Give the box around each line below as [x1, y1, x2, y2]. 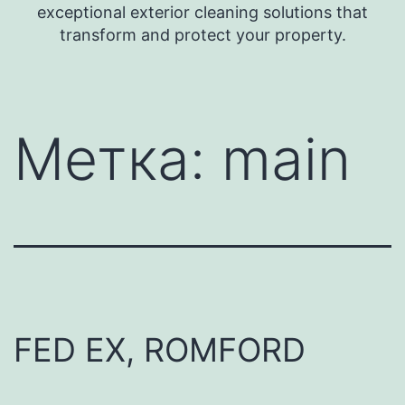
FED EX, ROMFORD [14, 329, 306, 370]
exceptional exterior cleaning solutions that [37, 2, 368, 22]
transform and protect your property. [59, 24, 346, 44]
